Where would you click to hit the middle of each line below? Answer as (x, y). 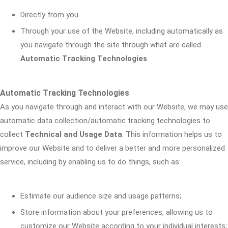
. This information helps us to (172, 134)
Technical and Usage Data (74, 134)
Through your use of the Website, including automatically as (122, 31)
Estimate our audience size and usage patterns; (101, 196)
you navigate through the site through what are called (111, 45)
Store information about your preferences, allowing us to (117, 212)
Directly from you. (50, 15)
